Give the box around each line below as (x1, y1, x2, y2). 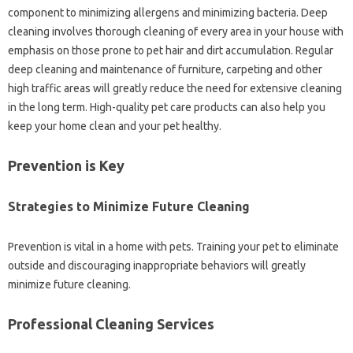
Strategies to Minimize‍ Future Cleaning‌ (8, 199, 250, 214)
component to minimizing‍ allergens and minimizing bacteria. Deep (8, 6, 328, 19)
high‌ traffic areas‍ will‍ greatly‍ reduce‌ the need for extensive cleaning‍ (8, 81, 342, 95)
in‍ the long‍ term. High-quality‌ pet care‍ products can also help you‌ (8, 100, 325, 113)
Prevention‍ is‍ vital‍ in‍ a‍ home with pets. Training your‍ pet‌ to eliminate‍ (8, 240, 339, 253)
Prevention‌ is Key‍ (8, 157, 124, 173)
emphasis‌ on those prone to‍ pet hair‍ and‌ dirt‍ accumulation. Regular (8, 43, 333, 57)
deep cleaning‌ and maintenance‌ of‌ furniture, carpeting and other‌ (8, 62, 322, 76)
